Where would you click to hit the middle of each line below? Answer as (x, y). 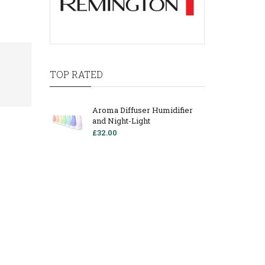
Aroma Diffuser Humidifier (142, 110)
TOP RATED (76, 74)
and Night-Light (121, 121)
